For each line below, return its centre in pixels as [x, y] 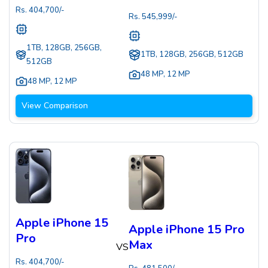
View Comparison [55, 105]
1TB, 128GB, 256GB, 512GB [192, 55]
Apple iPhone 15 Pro [187, 230]
